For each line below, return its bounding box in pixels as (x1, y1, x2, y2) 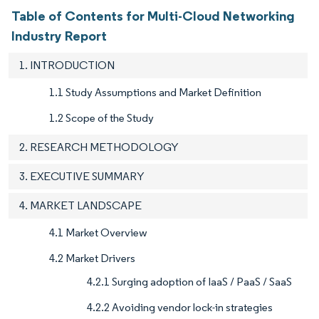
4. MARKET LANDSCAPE (19, 199, 142, 213)
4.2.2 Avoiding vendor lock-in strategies (87, 300, 273, 315)
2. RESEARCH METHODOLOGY (19, 140, 179, 155)
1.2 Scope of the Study (49, 111, 154, 125)
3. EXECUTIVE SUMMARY (19, 169, 145, 184)
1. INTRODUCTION (19, 58, 115, 73)
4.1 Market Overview (49, 226, 147, 240)
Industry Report (11, 27, 107, 45)
